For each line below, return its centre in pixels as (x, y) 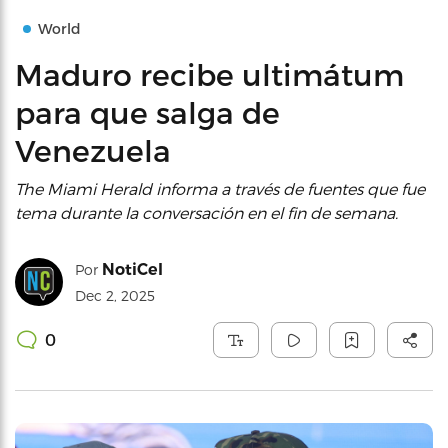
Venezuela (93, 150)
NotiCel (132, 269)
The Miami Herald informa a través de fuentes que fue (220, 188)
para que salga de (147, 112)
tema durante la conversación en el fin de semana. (206, 212)
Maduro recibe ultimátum (209, 74)
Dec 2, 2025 (115, 295)
